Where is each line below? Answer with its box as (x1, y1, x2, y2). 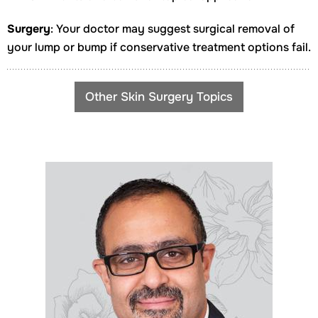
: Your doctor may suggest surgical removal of (50, 21, 295, 36)
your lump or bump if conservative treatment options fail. (7, 40, 311, 55)
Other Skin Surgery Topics (85, 89, 233, 104)
